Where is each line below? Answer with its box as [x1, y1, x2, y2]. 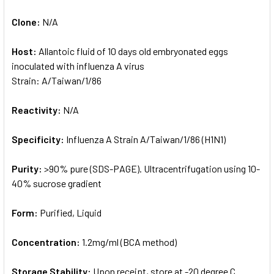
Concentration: [12, 235, 82, 248]
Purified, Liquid [40, 206, 102, 218]
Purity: [12, 162, 44, 174]
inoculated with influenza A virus [12, 59, 144, 72]
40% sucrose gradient [12, 177, 102, 189]
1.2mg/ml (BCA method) [82, 235, 177, 248]
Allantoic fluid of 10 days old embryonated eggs [39, 45, 228, 57]
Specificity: [12, 133, 66, 145]
